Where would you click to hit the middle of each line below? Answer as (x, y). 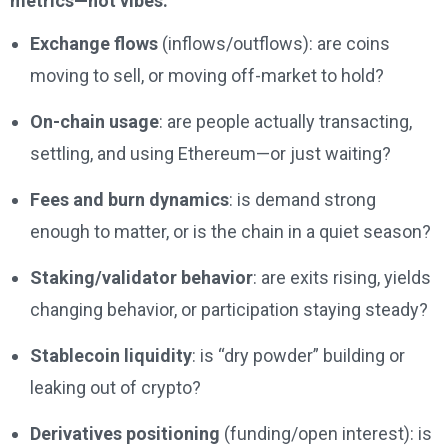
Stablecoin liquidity (111, 356)
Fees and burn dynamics (129, 200)
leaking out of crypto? (115, 388)
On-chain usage (94, 122)
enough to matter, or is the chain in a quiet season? (230, 232)
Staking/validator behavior (141, 278)
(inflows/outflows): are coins (274, 44)
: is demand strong (302, 200)
